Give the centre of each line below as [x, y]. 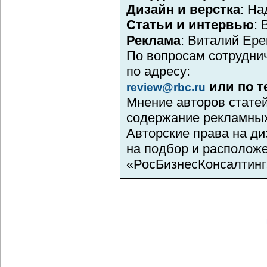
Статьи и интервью [190, 25]
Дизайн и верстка [183, 9]
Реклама [153, 40]
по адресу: [158, 71]
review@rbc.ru [166, 87]
